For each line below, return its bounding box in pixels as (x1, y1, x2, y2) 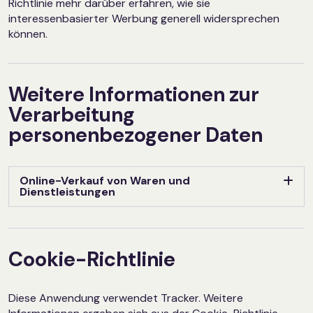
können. (8, 27, 48, 42)
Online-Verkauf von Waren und (20, 173, 190, 189)
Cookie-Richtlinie (8, 246, 175, 273)
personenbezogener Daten (8, 122, 263, 149)
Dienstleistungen (20, 184, 115, 200)
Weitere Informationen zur (8, 81, 259, 108)
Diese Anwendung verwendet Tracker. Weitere (8, 291, 243, 306)
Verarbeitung (8, 101, 135, 129)
